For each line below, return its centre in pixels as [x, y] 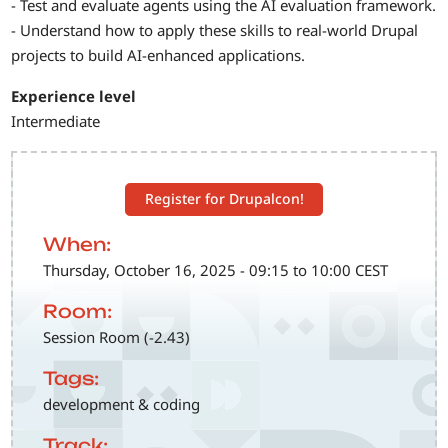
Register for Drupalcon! [224, 199]
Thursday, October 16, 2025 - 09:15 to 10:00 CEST [216, 270]
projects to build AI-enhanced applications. [158, 54]
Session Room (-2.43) [117, 337]
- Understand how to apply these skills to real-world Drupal [215, 29]
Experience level [74, 96]
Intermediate [56, 121]
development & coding [122, 404]
